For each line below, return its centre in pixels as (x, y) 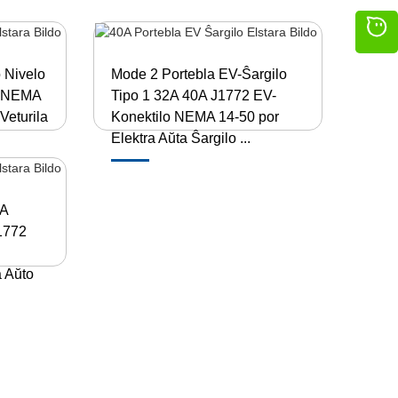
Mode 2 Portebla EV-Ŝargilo (199, 74)
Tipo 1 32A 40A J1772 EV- (193, 96)
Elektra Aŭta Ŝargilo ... (180, 138)
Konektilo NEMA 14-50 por (195, 117)
